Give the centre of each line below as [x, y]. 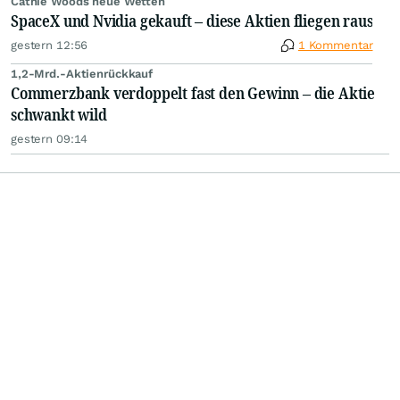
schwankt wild [59, 115]
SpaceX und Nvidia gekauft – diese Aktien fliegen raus [192, 21]
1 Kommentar [335, 46]
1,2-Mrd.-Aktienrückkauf [82, 74]
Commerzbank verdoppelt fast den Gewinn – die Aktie [193, 93]
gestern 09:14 [50, 139]
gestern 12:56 [50, 46]
